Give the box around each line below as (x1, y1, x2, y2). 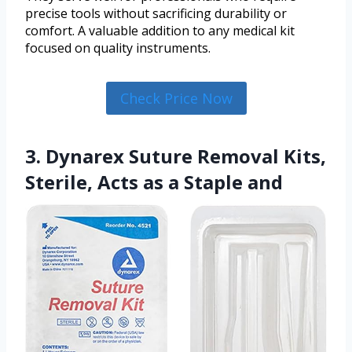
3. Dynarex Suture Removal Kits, (25, 143, 326, 170)
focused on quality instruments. (25, 38, 211, 57)
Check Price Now (119, 88, 233, 108)
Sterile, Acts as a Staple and (25, 169, 283, 196)
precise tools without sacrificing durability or (25, 4, 287, 22)
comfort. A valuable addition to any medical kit (25, 21, 295, 39)
